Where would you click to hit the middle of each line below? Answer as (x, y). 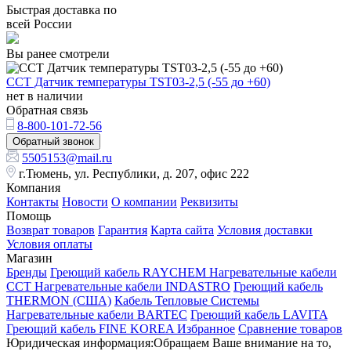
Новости (85, 201)
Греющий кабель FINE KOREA (92, 328)
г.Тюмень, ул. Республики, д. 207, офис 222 (134, 173)
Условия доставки (265, 230)
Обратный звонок (53, 141)
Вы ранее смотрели (58, 53)
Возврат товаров (51, 230)
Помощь (29, 215)
